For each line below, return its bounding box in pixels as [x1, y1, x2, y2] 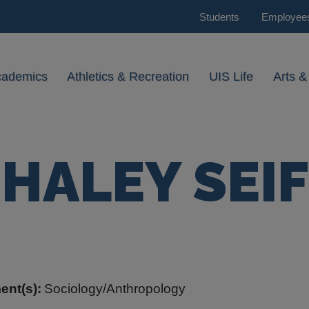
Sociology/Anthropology [44, 281, 186, 296]
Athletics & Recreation [67, 70, 190, 84]
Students [199, 10, 239, 23]
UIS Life [209, 70, 254, 84]
